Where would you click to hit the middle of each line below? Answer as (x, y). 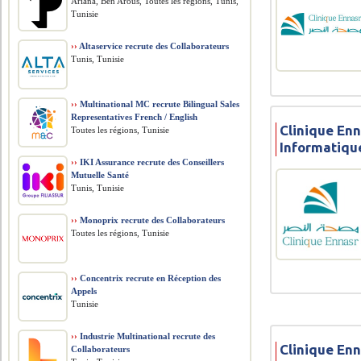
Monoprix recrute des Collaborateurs (151, 220)
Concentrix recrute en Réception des (149, 278)
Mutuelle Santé (100, 175)
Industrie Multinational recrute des (147, 336)
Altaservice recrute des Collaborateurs (154, 46)
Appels (84, 291)
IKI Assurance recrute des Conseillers (151, 162)
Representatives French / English (135, 117)
